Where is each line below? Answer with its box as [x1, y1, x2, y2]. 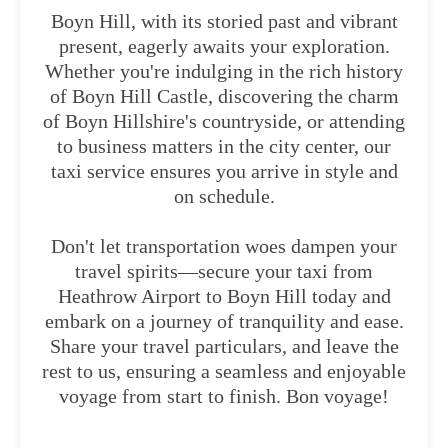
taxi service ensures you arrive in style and [50, 160, 398, 182]
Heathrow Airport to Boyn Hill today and [57, 285, 391, 307]
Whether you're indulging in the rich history [45, 60, 403, 82]
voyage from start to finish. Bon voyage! [59, 385, 389, 407]
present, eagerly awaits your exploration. [58, 35, 390, 57]
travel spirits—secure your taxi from [75, 260, 373, 282]
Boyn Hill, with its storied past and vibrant [50, 10, 398, 32]
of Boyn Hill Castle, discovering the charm [49, 85, 399, 107]
